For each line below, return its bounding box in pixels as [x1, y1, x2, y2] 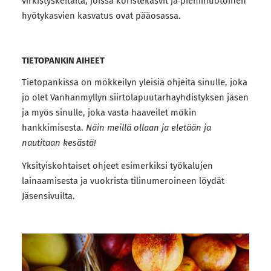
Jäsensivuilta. [21, 191, 75, 202]
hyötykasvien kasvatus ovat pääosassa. [21, 10, 183, 22]
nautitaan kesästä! [21, 137, 96, 149]
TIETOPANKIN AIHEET [21, 55, 105, 67]
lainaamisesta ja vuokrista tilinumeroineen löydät [21, 175, 224, 187]
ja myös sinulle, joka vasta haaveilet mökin [21, 107, 197, 119]
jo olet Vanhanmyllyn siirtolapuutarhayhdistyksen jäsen [21, 92, 249, 103]
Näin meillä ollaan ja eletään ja [85, 122, 211, 134]
